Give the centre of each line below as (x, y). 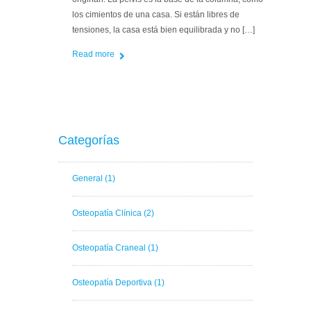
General (89, 179)
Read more (93, 54)
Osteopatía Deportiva (113, 283)
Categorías (89, 141)
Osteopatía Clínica (108, 213)
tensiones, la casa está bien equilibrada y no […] (163, 30)
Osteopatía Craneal (110, 248)
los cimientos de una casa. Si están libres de (156, 15)
